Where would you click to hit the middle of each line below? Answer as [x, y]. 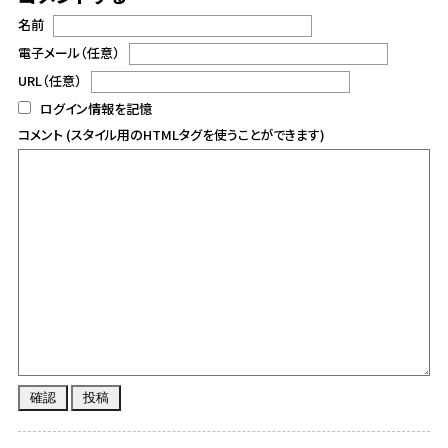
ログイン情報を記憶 [94, 108]
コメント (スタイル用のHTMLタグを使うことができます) [171, 134]
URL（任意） [49, 81]
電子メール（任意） [68, 53]
